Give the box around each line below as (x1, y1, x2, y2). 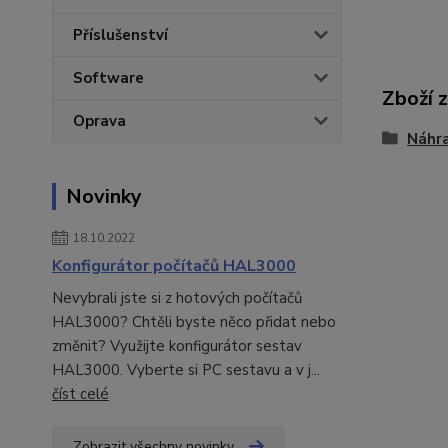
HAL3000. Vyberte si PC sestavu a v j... (52, 360, 320, 380)
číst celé (52, 384, 109, 404)
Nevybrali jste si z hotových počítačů (52, 288, 302, 308)
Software (73, 68, 144, 88)
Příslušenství (73, 25, 168, 45)
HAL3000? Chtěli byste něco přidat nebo (52, 312, 336, 332)
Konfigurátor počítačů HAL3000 (52, 255, 296, 277)
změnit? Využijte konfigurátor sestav (52, 336, 302, 356)
